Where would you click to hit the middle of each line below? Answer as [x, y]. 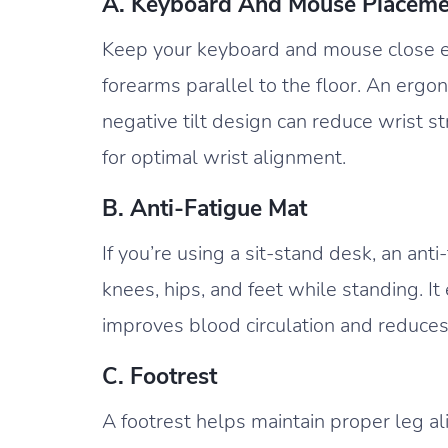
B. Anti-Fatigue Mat [204, 208]
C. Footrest [159, 376]
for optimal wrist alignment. [224, 157]
